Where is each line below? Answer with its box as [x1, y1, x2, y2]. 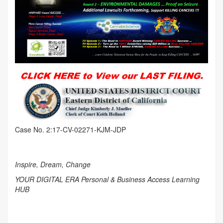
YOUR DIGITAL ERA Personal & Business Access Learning [15, 174, 200, 185]
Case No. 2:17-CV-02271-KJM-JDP [15, 124, 126, 135]
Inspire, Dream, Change [15, 159, 91, 170]
